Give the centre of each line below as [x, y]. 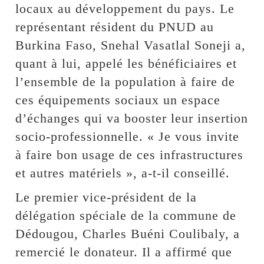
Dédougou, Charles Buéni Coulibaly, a [128, 233]
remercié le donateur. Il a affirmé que [124, 252]
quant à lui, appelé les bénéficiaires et [126, 63]
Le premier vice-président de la [106, 197]
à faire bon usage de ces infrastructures [130, 154]
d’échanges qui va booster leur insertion [132, 118]
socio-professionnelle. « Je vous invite [128, 136]
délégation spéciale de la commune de [126, 215]
